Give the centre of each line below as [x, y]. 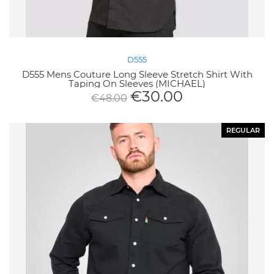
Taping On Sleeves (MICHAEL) [137, 84]
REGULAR [243, 131]
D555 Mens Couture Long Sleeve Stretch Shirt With [137, 75]
